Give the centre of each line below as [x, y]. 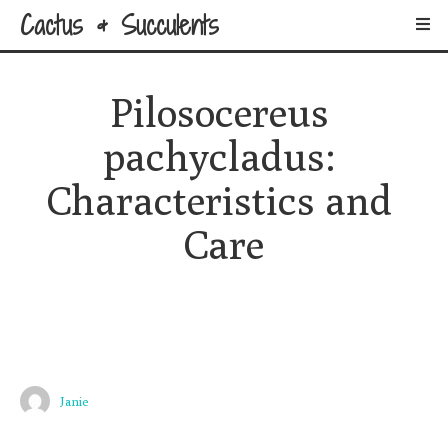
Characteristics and [219, 200]
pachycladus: [219, 156]
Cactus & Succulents [119, 25]
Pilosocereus [219, 112]
